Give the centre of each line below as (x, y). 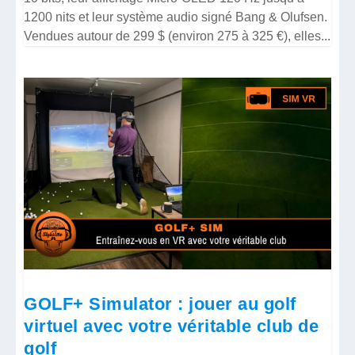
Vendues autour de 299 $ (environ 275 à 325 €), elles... (177, 36)
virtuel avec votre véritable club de (172, 326)
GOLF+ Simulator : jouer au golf (160, 303)
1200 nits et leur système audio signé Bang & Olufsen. (176, 17)
